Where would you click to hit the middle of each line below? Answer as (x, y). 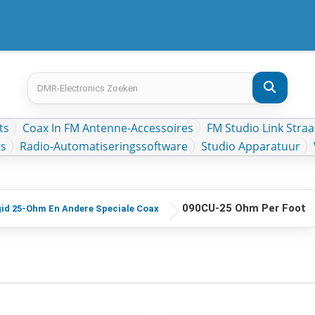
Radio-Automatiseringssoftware (104, 146)
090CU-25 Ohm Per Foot (244, 208)
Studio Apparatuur (251, 146)
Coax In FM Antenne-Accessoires (108, 128)
